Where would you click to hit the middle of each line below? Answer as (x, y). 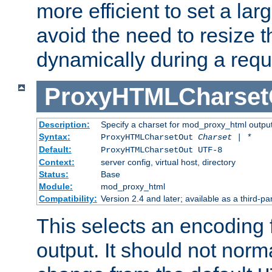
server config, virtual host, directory (168, 162)
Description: (64, 125)
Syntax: (54, 137)
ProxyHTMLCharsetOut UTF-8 (161, 150)
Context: (56, 162)
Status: (53, 175)
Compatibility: (68, 199)
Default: (55, 150)
